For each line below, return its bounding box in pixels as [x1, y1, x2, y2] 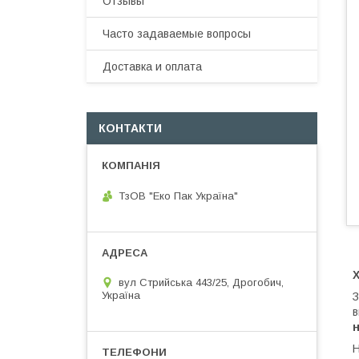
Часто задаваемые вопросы [103, 27, 251, 40]
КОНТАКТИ [99, 122, 162, 135]
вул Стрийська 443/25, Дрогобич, [119, 276, 284, 288]
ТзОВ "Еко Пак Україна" [119, 189, 238, 202]
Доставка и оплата [103, 60, 202, 73]
